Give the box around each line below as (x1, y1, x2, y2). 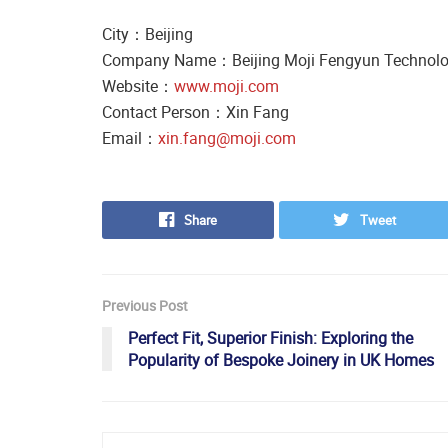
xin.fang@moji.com (158, 127, 296, 150)
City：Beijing (102, 23, 193, 46)
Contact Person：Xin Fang (102, 101, 289, 124)
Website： (102, 75, 174, 98)
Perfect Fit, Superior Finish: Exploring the (128, 327, 413, 350)
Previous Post (102, 296, 188, 316)
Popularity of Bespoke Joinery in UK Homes (128, 349, 434, 372)
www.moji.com (174, 75, 279, 98)
